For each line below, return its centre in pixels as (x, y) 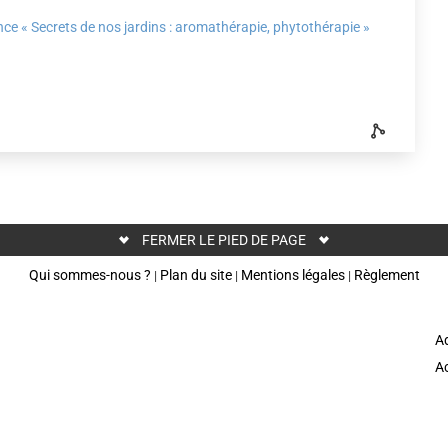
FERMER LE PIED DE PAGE (224, 240)
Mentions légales (292, 275)
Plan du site (195, 275)
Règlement (386, 275)
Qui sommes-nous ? (89, 275)
